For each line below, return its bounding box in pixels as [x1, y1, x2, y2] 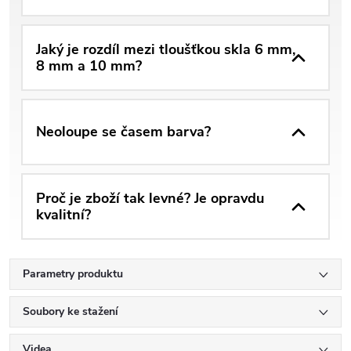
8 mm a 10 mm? [36, 56, 142, 75]
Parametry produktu [23, 266, 123, 282]
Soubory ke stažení [23, 304, 118, 320]
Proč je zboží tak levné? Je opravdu [36, 188, 264, 208]
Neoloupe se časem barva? [36, 122, 211, 142]
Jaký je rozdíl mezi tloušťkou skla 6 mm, [36, 39, 295, 59]
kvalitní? [36, 204, 91, 224]
